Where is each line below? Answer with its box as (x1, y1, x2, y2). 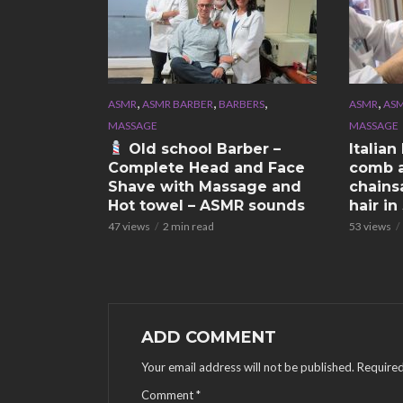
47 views (108, 219, 150, 233)
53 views (348, 219, 391, 233)
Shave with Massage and (108, 177, 301, 195)
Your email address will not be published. (141, 359, 354, 374)
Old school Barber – (124, 139, 282, 157)
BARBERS (219, 96, 264, 111)
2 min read (163, 219, 214, 233)
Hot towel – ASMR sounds (108, 196, 305, 214)
